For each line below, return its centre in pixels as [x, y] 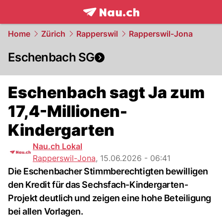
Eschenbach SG [51, 57]
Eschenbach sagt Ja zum [106, 92]
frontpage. [105, 23]
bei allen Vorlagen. [46, 211]
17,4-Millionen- [68, 111]
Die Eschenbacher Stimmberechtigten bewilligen [108, 171]
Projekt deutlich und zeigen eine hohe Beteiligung [110, 198]
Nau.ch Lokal [57, 146]
